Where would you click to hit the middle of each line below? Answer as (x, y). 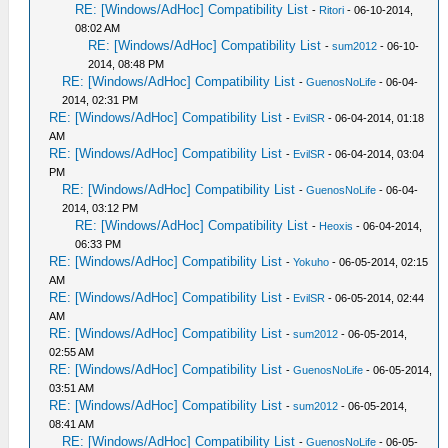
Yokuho (311, 262)
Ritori (332, 10)
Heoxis (336, 226)
